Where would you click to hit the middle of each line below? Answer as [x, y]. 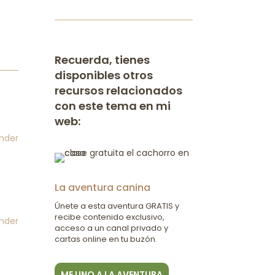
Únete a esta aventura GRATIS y [117, 206]
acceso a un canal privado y [112, 228]
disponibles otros [104, 75]
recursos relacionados [119, 90]
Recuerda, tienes [103, 60]
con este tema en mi [113, 106]
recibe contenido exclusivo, [110, 217]
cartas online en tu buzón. [107, 239]
